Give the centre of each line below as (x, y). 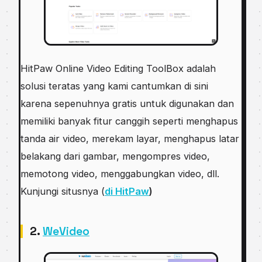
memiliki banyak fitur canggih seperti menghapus (129, 121)
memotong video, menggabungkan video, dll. (120, 174)
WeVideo (66, 232)
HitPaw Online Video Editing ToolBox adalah (118, 69)
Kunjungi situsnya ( (63, 192)
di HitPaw (127, 192)
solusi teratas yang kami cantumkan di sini (114, 86)
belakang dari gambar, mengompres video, (115, 156)
